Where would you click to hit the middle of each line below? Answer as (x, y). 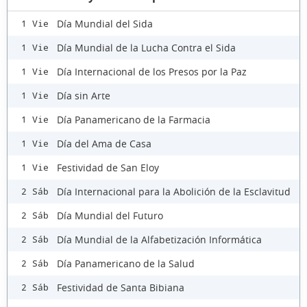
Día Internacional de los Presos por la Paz (152, 71)
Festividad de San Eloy (108, 167)
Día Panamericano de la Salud (126, 263)
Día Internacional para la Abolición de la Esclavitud (174, 191)
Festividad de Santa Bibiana (121, 287)
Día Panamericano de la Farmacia (134, 119)
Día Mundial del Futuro (110, 215)
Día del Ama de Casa (104, 143)
